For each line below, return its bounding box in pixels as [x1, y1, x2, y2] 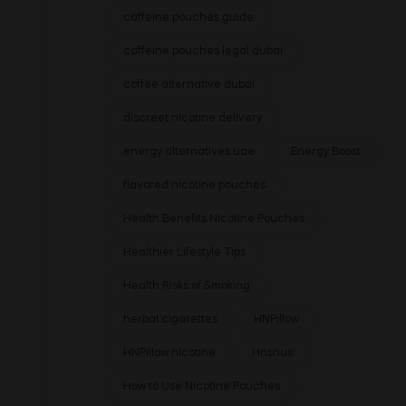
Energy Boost [291, 147, 361, 158]
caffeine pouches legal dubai [123, 46, 283, 57]
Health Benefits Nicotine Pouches [123, 214, 304, 225]
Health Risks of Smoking [123, 281, 250, 292]
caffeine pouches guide [123, 13, 254, 24]
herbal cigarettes [123, 314, 217, 325]
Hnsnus [252, 348, 293, 359]
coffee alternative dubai [123, 80, 255, 91]
